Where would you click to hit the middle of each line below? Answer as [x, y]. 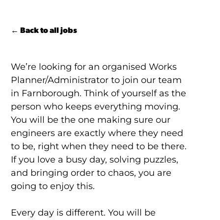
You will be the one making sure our [90, 120]
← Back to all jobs [44, 30]
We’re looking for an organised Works [94, 67]
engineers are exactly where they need [97, 133]
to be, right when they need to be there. [98, 147]
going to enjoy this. [54, 186]
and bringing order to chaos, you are [91, 173]
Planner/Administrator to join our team [96, 80]
